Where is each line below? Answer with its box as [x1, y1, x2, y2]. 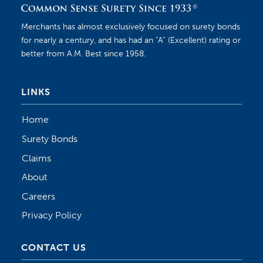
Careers [22, 190, 56, 202]
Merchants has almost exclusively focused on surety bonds [21, 21, 240, 32]
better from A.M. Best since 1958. [21, 48, 146, 59]
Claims [22, 152, 52, 164]
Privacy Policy [22, 210, 82, 221]
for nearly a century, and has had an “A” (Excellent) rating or [21, 35, 241, 46]
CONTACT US [21, 241, 86, 253]
